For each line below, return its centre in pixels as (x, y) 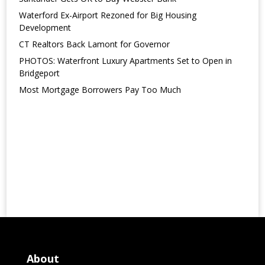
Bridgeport (40, 73)
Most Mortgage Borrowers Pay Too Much (100, 90)
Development (45, 28)
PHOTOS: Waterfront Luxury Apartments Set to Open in (126, 61)
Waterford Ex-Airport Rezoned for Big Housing (108, 15)
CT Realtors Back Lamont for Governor (95, 44)
